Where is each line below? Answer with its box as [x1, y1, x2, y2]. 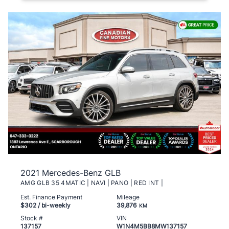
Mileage [117, 193, 140, 201]
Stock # [20, 214, 43, 222]
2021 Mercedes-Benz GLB [20, 168, 121, 178]
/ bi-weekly [36, 201, 71, 210]
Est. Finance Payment [20, 193, 82, 201]
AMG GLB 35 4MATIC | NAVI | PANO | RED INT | [20, 179, 163, 187]
